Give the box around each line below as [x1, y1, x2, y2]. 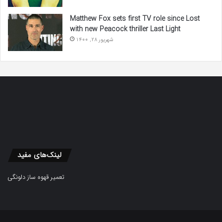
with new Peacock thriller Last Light [70, 23, 180, 35]
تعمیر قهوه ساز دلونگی [7, 171, 64, 182]
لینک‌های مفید [17, 149, 61, 161]
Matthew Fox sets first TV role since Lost [70, 13, 200, 24]
